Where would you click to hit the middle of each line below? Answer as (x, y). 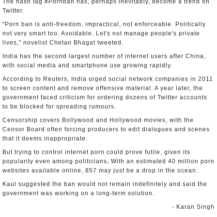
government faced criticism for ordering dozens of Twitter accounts (105, 97)
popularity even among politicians (55, 161)
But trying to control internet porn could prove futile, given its (96, 152)
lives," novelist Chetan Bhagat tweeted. (63, 43)
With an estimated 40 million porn (162, 161)
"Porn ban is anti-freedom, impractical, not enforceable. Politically (104, 24)
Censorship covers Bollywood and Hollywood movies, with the (98, 120)
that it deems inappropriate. (45, 139)
